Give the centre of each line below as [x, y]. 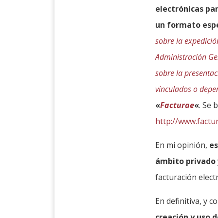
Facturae [177, 105]
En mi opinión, [182, 145]
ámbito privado [186, 161]
